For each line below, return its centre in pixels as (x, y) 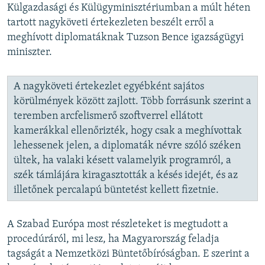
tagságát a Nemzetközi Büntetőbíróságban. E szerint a (128, 254)
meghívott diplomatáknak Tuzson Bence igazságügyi (125, 38)
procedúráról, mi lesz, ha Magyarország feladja (113, 240)
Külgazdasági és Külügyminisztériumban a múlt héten (129, 8)
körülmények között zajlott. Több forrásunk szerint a (132, 102)
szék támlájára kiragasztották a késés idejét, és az (126, 176)
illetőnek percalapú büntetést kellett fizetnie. (116, 190)
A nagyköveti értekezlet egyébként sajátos (109, 87)
